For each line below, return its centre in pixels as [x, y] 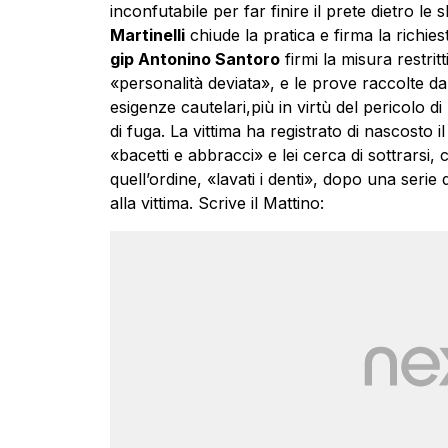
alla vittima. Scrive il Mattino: [216, 203]
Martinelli [147, 35]
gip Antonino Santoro [194, 59]
